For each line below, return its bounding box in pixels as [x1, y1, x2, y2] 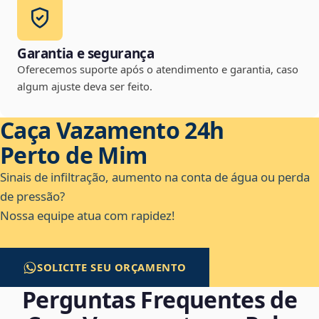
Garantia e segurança [17, 44, 155, 63]
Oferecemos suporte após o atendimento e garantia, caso [17, 62, 298, 77]
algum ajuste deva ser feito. [17, 79, 152, 94]
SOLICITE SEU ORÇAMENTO [37, 260, 187, 275]
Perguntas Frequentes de [21, 284, 298, 315]
